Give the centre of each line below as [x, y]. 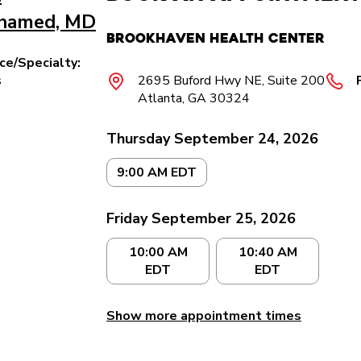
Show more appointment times [204, 316]
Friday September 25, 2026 [201, 218]
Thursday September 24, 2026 [212, 139]
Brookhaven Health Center [216, 38]
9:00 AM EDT [157, 172]
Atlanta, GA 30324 [194, 98]
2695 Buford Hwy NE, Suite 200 [231, 81]
